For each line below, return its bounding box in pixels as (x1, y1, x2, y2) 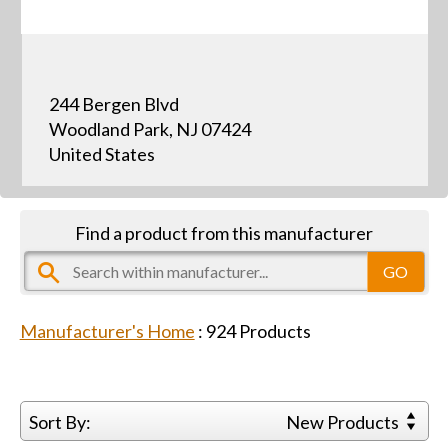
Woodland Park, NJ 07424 (48, 118, 251, 141)
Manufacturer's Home (19, 319, 195, 342)
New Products (286, 411, 403, 434)
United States (48, 143, 155, 166)
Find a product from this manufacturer (75, 221, 374, 244)
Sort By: (28, 411, 91, 434)
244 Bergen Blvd (48, 93, 179, 116)
